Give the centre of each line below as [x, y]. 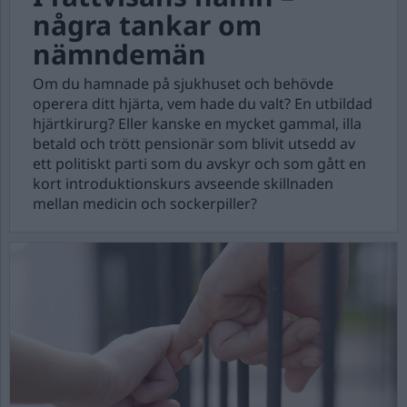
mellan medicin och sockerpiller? [145, 203]
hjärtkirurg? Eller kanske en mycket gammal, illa [197, 124]
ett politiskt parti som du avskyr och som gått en [199, 164]
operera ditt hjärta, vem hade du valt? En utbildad [203, 104]
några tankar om [147, 25]
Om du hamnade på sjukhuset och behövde [183, 84]
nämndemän [119, 54]
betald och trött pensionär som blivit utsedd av [194, 144]
